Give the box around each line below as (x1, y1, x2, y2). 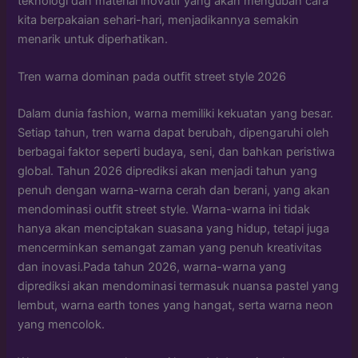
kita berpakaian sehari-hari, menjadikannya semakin (18, 12, 300, 27)
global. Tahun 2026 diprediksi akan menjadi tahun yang (18, 163, 318, 178)
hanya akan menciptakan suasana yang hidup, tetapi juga (18, 221, 330, 236)
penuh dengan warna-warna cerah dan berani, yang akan (18, 182, 331, 197)
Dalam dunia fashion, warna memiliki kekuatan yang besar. (18, 105, 334, 121)
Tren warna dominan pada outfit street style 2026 (18, 70, 287, 85)
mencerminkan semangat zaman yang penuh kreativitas (18, 240, 323, 255)
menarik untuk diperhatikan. (18, 31, 169, 46)
